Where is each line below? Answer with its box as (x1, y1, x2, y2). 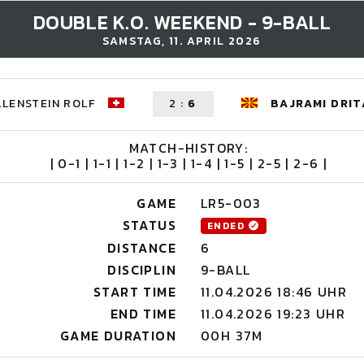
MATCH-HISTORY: (128, 138, 249, 158)
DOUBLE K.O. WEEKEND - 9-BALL (32, 8, 331, 37)
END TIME (110, 304, 176, 323)
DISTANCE (106, 238, 176, 258)
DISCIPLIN (107, 260, 176, 279)
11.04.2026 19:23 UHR (201, 304, 345, 323)
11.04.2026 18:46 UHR (201, 282, 347, 301)
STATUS (122, 215, 176, 235)
